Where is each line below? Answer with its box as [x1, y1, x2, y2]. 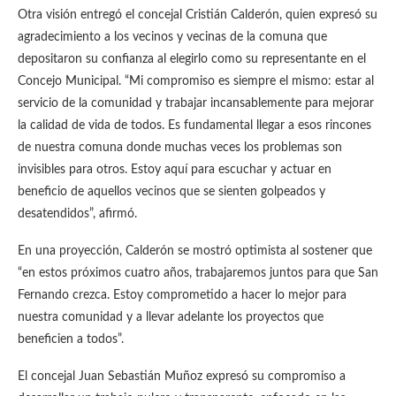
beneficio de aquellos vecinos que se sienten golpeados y [18, 186, 325, 198]
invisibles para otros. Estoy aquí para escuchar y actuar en [18, 164, 331, 176]
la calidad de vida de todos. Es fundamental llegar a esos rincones [18, 119, 371, 132]
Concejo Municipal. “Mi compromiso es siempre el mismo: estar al [18, 75, 374, 88]
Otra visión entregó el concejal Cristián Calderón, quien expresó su [18, 9, 377, 21]
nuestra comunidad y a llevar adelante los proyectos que [18, 311, 324, 324]
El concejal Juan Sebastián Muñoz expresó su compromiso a [18, 370, 346, 383]
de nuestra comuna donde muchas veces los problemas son [18, 141, 342, 154]
